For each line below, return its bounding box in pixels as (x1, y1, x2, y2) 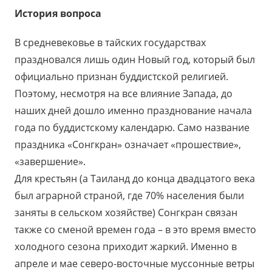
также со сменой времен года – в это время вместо (15, 223, 256, 236)
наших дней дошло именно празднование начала (15, 104, 252, 117)
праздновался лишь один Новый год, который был (15, 53, 255, 66)
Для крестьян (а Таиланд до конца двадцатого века (15, 172, 255, 185)
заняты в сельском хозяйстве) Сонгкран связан (15, 206, 237, 219)
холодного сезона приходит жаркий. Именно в (15, 240, 237, 253)
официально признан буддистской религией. (15, 70, 228, 83)
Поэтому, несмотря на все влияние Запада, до (15, 87, 233, 100)
